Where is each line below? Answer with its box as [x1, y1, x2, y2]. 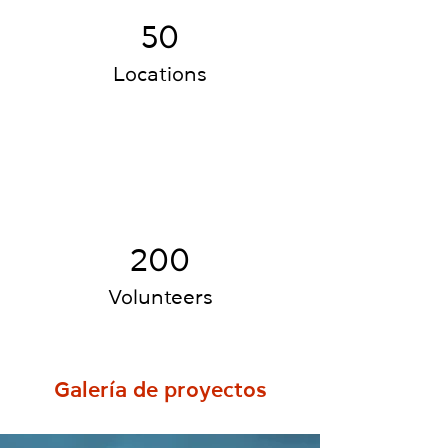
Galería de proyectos [53, 378, 267, 400]
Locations [113, 64, 207, 84]
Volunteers [107, 287, 213, 307]
